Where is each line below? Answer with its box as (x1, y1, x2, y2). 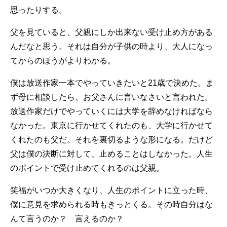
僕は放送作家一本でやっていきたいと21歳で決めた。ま (10, 78, 214, 87)
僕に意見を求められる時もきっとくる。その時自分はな (10, 200, 213, 209)
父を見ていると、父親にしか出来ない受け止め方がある (10, 27, 213, 36)
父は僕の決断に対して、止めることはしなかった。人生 (10, 149, 213, 158)
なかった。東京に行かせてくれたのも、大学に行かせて (10, 121, 213, 130)
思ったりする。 (10, 5, 67, 14)
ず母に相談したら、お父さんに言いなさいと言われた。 (10, 92, 213, 101)
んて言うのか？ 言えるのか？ (10, 214, 124, 223)
